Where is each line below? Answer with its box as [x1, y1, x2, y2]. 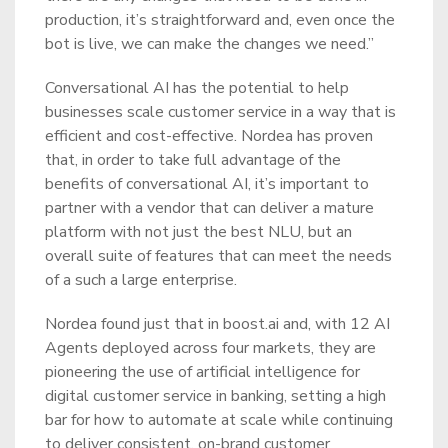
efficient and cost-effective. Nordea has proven [45, 125, 373, 147]
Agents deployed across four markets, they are [45, 337, 376, 359]
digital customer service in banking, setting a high [45, 385, 386, 407]
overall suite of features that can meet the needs [45, 245, 392, 267]
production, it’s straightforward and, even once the [45, 9, 395, 31]
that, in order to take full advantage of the [45, 149, 341, 171]
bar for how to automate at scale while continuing [45, 409, 393, 431]
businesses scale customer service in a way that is [45, 101, 396, 123]
